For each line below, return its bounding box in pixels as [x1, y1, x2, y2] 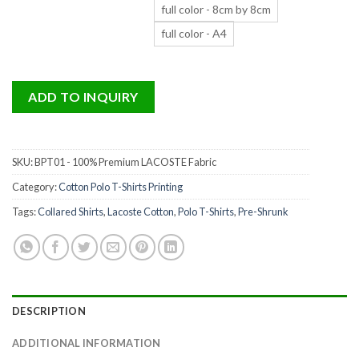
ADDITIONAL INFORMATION [12, 337, 161, 350]
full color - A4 [161, 26, 227, 41]
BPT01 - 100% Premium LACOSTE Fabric [34, 155, 216, 169]
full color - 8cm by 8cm [161, 2, 271, 17]
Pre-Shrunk [238, 205, 288, 219]
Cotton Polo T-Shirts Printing [58, 180, 183, 194]
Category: [12, 180, 58, 194]
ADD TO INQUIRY [28, 89, 139, 105]
